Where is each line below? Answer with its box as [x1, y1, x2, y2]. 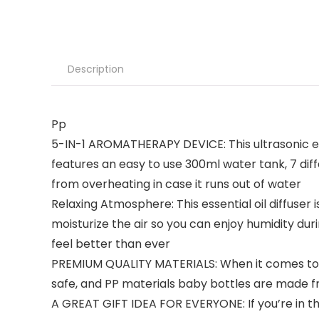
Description [68, 62, 124, 76]
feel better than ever [51, 236, 170, 252]
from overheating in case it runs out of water [51, 176, 301, 192]
